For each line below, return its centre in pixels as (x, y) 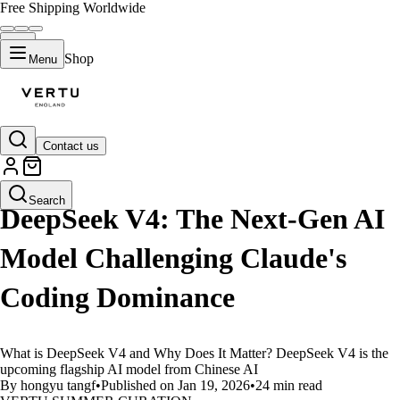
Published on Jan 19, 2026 (175, 385)
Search (47, 200)
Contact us (71, 146)
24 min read (289, 385)
